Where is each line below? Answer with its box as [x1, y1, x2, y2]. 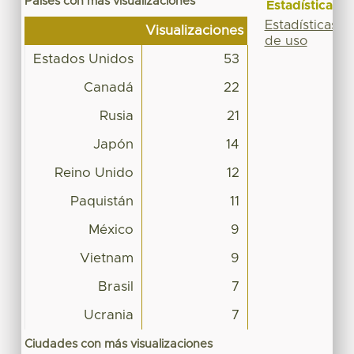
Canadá [83, 81, 134, 94]
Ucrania [83, 308, 134, 322]
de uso [264, 34, 307, 47]
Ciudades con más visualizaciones [24, 337, 213, 350]
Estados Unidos [32, 52, 134, 66]
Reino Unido [54, 166, 134, 179]
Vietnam [79, 251, 134, 265]
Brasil [97, 280, 134, 293]
